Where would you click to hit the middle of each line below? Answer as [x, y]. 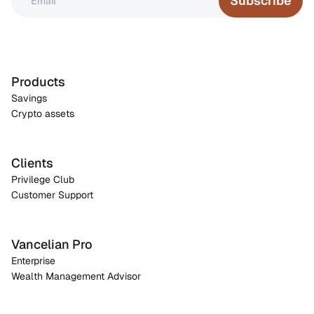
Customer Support [52, 195]
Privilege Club [43, 179]
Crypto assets [43, 114]
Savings [29, 98]
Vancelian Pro [52, 244]
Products [38, 82]
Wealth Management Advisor [76, 276]
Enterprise [33, 261]
